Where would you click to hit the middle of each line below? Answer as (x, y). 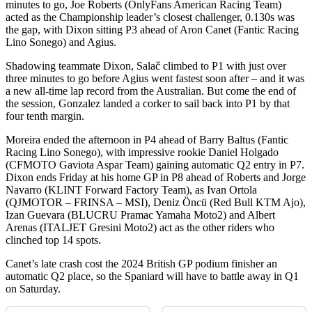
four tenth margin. (45, 116)
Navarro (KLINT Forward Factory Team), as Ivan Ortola (131, 190)
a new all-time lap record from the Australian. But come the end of (151, 91)
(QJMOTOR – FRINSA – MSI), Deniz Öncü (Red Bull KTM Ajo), (156, 203)
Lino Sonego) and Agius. (61, 42)
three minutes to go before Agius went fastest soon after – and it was (155, 79)
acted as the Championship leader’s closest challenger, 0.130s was (150, 17)
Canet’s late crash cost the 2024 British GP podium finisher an (141, 264)
